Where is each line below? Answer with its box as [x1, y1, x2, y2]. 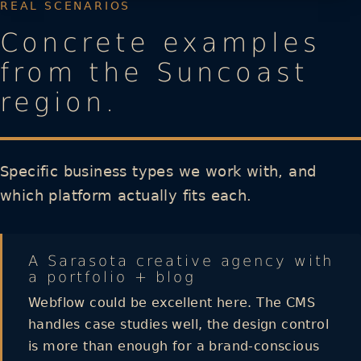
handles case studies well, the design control [28, 316, 329, 332]
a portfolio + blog [28, 268, 196, 285]
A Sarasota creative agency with [28, 251, 334, 269]
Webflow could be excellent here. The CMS [28, 294, 315, 310]
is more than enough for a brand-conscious [28, 338, 320, 354]
